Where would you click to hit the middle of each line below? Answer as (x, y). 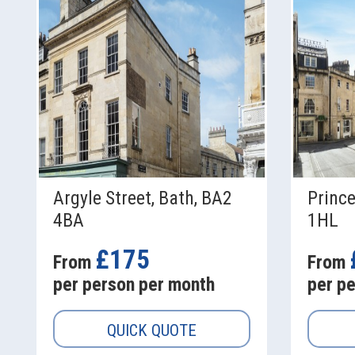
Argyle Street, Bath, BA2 (143, 198)
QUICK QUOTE (151, 331)
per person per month (134, 285)
